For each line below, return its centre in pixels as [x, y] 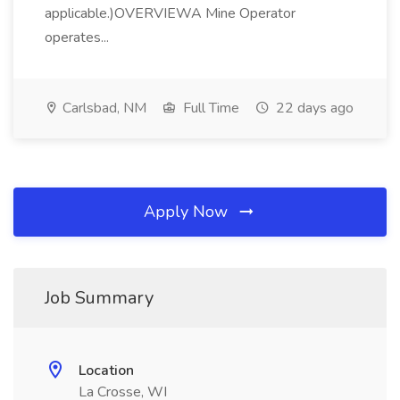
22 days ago [313, 108]
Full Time [209, 108]
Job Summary [99, 298]
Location [106, 371]
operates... [79, 37]
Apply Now [188, 212]
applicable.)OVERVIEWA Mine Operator [170, 13]
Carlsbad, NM [103, 108]
